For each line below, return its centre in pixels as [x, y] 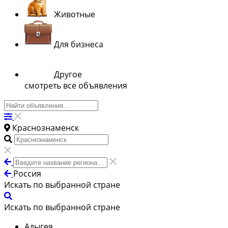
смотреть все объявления [76, 85]
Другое [68, 74]
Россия [27, 173]
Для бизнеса [79, 44]
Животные [75, 14]
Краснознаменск [46, 127]
